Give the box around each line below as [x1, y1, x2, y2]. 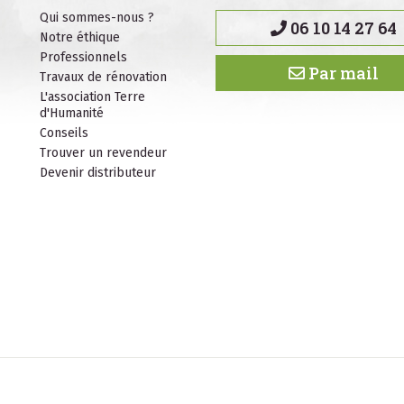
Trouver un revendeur [39, 145, 167, 161]
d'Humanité [39, 106, 104, 121]
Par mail [308, 62, 380, 84]
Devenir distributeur [39, 165, 156, 180]
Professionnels [39, 50, 127, 65]
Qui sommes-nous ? [39, 10, 154, 25]
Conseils [39, 125, 88, 141]
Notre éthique [39, 30, 120, 45]
